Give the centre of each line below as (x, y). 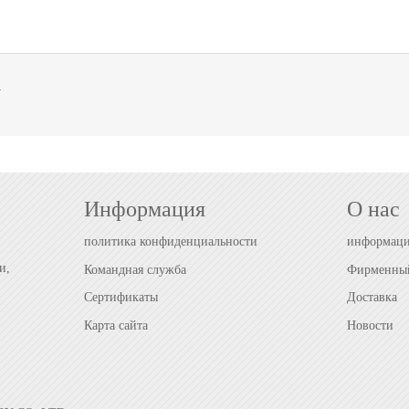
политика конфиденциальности (171, 241)
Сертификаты (121, 298)
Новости (370, 326)
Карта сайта (116, 326)
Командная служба (135, 269)
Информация (145, 209)
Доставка (372, 298)
